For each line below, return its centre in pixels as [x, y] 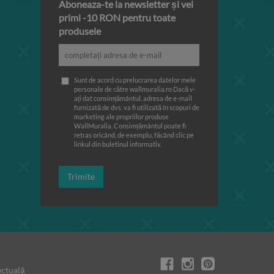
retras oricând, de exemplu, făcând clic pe [134, 135]
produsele [80, 31]
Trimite [81, 176]
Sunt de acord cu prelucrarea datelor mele [135, 80]
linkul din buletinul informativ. [118, 144]
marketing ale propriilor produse [121, 117]
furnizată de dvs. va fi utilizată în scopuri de [137, 107]
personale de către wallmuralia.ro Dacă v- [135, 89]
